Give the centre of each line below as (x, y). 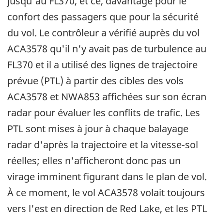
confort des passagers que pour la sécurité (103, 17)
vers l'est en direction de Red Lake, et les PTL (107, 209)
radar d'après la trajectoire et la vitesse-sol (103, 145)
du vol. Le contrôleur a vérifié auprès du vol (103, 33)
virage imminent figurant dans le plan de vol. (107, 177)
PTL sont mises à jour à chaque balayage (98, 129)
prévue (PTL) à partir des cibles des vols (95, 81)
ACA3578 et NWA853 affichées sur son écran (107, 97)
